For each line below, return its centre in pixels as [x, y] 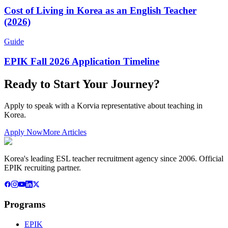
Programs [25, 205]
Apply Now [23, 132]
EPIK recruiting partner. [42, 167]
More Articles [65, 132]
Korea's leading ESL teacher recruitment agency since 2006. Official [114, 158]
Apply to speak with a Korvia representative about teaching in [103, 105]
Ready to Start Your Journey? [82, 84]
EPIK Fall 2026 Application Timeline [82, 61]
